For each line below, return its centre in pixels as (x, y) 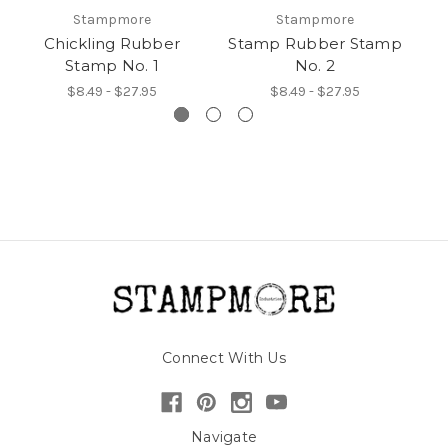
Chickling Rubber (112, 43)
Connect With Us (224, 357)
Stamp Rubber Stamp (315, 43)
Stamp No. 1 (112, 65)
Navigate (224, 436)
